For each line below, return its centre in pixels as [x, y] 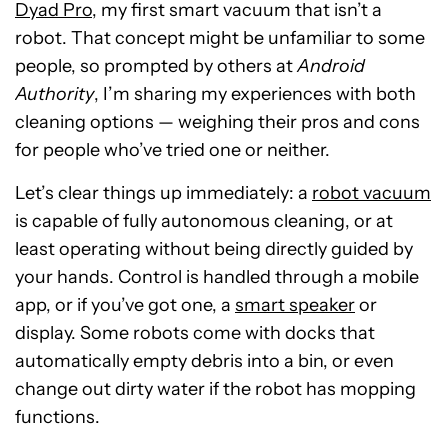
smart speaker [295, 305]
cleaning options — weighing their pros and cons [217, 122]
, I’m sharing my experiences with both [255, 94]
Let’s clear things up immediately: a [163, 193]
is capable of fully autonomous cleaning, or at [204, 221]
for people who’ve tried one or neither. [172, 150]
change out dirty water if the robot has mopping [215, 389]
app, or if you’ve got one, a [125, 305]
